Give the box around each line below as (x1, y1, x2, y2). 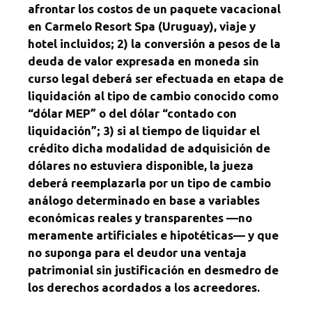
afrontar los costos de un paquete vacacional (28, 1, 281, 15)
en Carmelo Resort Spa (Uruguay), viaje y (28, 19, 256, 33)
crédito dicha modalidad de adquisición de (28, 141, 270, 155)
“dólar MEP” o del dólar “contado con (28, 106, 237, 120)
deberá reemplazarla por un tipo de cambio (28, 175, 271, 189)
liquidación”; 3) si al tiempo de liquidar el (28, 123, 260, 137)
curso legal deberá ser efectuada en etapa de (28, 71, 283, 85)
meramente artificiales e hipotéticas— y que (28, 228, 279, 242)
